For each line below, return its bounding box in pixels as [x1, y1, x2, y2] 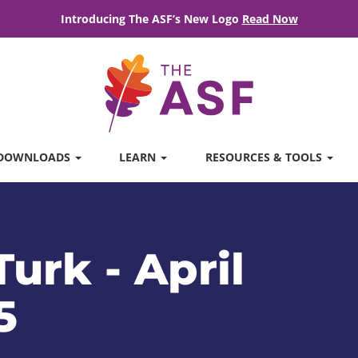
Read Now [241, 11, 298, 26]
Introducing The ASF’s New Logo [60, 11, 242, 26]
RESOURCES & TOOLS [205, 149, 325, 165]
